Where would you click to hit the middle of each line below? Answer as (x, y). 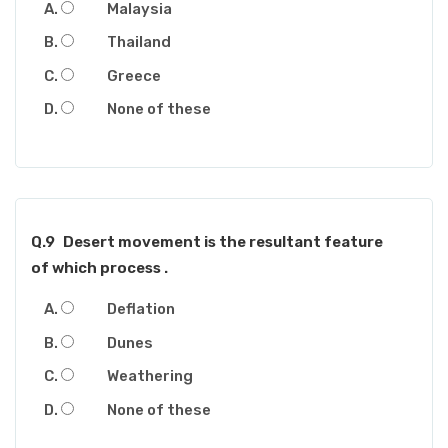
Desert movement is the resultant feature (222, 242)
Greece (134, 75)
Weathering (150, 376)
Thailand (139, 42)
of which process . (99, 268)
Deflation (141, 309)
